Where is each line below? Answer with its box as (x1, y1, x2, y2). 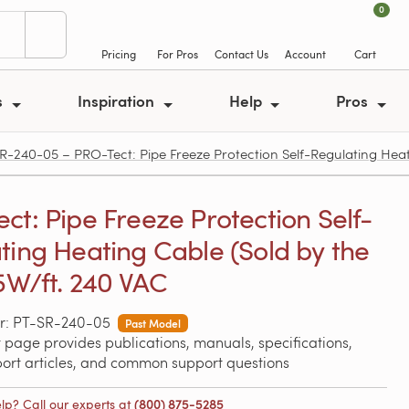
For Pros (157, 47, 198, 61)
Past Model (124, 316, 181, 330)
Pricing (100, 47, 136, 61)
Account (285, 47, 326, 61)
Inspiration (78, 89, 159, 111)
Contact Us (215, 47, 268, 61)
